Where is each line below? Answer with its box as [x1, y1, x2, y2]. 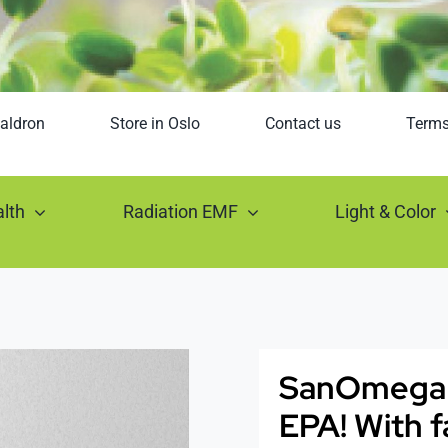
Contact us [264, 114, 341, 134]
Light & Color [335, 200, 437, 222]
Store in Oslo [109, 114, 200, 134]
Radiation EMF [122, 200, 238, 222]
